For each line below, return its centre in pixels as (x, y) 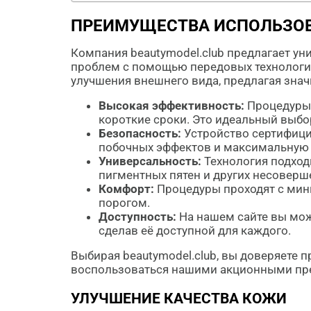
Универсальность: (150, 161)
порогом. (124, 203)
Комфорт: (126, 189)
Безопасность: (140, 133)
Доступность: (137, 217)
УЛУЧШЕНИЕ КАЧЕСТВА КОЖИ (179, 299)
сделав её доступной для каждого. (195, 230)
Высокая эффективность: (171, 106)
